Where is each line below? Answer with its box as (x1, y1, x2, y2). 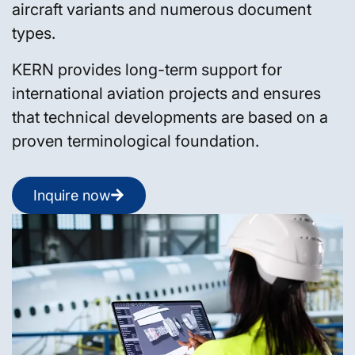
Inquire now (33, 186, 110, 204)
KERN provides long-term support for (12, 59, 282, 79)
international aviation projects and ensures (12, 83, 321, 103)
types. (12, 23, 55, 43)
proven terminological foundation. (12, 131, 259, 151)
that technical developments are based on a (12, 107, 328, 127)
